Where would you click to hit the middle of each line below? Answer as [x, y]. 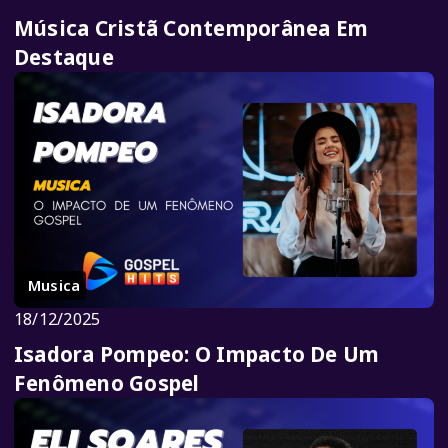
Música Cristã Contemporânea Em [191, 28]
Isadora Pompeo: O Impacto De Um [197, 354]
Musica [54, 285]
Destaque [64, 57]
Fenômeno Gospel [107, 383]
